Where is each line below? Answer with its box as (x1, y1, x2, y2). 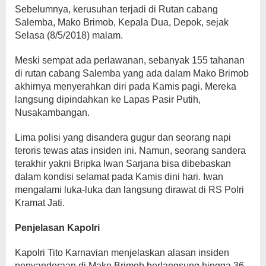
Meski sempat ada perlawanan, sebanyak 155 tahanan (15, 55, 245, 65)
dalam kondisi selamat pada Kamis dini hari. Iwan (15, 172, 223, 182)
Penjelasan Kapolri (15, 223, 100, 233)
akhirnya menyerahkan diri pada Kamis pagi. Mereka (15, 81, 236, 91)
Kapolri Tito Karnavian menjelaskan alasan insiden (15, 248, 229, 258)
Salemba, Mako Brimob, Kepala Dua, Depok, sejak (15, 17, 229, 27)
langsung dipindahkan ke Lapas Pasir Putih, (15, 94, 201, 104)
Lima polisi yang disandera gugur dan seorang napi (15, 132, 231, 142)
